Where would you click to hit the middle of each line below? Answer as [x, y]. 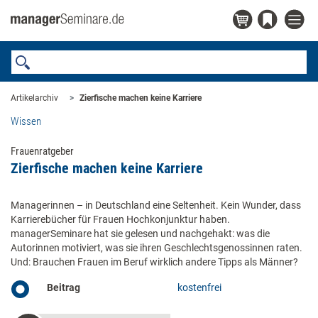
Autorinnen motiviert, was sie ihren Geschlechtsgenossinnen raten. [157, 248]
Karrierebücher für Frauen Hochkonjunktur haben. [120, 219]
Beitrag [64, 287]
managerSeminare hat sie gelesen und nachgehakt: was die [140, 234]
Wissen [26, 121]
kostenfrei [200, 287]
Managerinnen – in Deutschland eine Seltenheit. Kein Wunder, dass [156, 205]
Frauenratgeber [42, 151]
